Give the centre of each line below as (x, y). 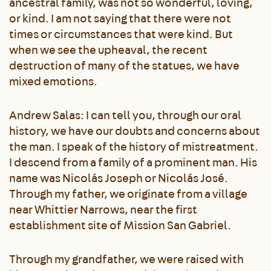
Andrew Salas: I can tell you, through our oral (125, 115)
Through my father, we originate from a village (128, 194)
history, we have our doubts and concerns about (135, 131)
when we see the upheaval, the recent (108, 50)
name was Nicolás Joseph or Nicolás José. (119, 178)
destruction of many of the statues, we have (124, 65)
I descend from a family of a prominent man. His (133, 162)
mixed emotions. (54, 81)
